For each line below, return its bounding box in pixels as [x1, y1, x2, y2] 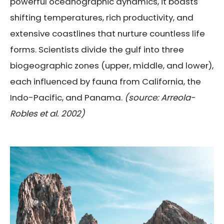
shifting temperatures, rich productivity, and [10, 11, 193, 23]
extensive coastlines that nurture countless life [10, 27, 205, 39]
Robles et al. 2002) [10, 107, 85, 119]
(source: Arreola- [124, 91, 195, 103]
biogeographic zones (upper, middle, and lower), [10, 59, 213, 71]
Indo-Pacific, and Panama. [10, 91, 124, 103]
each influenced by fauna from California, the [10, 75, 201, 87]
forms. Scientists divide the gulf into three [10, 43, 184, 55]
